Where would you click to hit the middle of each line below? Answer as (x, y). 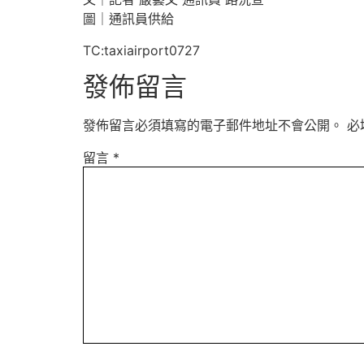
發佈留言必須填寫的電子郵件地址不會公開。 (213, 126)
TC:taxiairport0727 (141, 50)
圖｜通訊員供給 (128, 18)
